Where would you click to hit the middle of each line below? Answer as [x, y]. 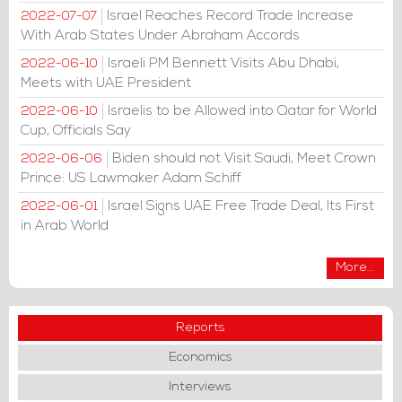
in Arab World [65, 226]
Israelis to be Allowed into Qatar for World [242, 111]
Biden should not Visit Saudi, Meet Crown [244, 158]
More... [355, 267]
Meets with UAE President [106, 83]
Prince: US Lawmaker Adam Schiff [131, 178]
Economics [200, 357]
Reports [200, 328]
